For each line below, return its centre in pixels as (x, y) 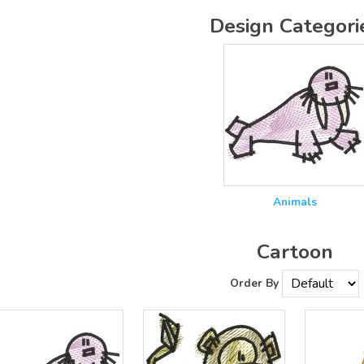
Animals (295, 202)
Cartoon (295, 252)
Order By (255, 283)
